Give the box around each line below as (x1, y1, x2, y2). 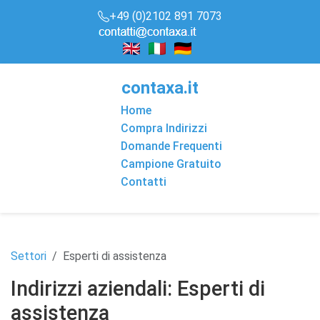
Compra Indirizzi (121, 121, 207, 135)
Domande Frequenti (121, 139, 222, 153)
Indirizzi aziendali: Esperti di (11, 276, 265, 301)
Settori (11, 249, 46, 263)
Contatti (121, 175, 166, 189)
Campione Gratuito (121, 157, 221, 171)
